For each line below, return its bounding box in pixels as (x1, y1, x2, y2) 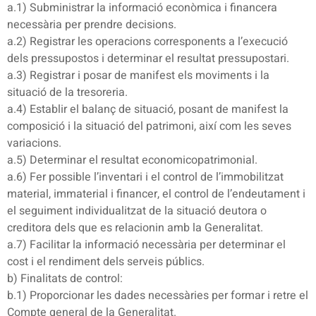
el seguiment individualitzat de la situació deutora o (7, 202, 267, 220)
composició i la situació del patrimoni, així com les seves (7, 118, 291, 135)
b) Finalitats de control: (7, 270, 123, 288)
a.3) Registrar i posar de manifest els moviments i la (7, 67, 269, 85)
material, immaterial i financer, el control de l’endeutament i (7, 186, 305, 203)
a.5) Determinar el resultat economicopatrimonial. (7, 152, 257, 169)
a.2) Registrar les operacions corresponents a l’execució (7, 33, 288, 51)
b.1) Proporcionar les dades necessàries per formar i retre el (7, 287, 308, 305)
